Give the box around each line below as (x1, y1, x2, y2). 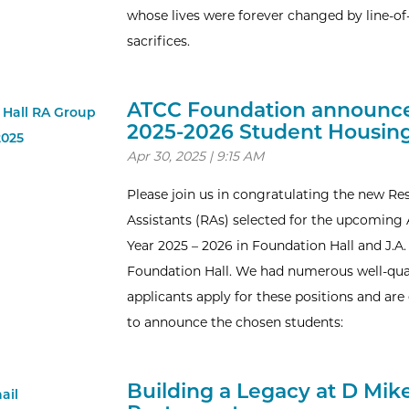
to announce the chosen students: (126, 314, 343, 330)
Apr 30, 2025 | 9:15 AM (126, 148, 264, 164)
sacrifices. (126, 33, 190, 49)
